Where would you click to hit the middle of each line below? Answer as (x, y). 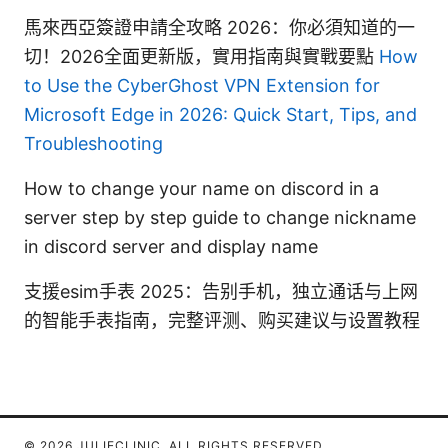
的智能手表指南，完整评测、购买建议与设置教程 (222, 320)
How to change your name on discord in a (201, 188)
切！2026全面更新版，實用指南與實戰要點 (201, 56)
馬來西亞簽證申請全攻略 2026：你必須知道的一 (219, 27)
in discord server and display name (171, 246)
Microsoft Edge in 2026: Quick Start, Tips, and (220, 114)
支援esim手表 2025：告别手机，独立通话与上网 (221, 291)
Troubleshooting (93, 143)
